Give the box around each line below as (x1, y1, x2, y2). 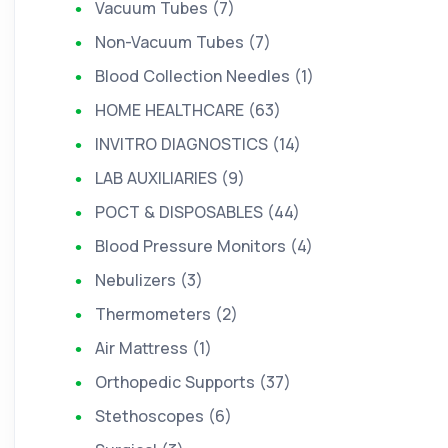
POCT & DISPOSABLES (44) (95, 201, 300, 223)
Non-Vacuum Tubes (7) (95, 31, 271, 53)
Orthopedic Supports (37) (95, 371, 291, 393)
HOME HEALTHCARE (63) (95, 99, 281, 121)
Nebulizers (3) (95, 269, 203, 291)
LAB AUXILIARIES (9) (95, 167, 245, 189)
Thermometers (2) (95, 303, 238, 325)
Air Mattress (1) (95, 337, 212, 359)
